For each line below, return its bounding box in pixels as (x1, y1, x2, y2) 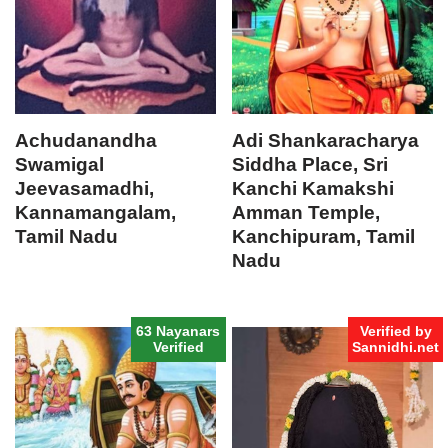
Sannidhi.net (352, 339, 439, 356)
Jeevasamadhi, (15, 177, 154, 199)
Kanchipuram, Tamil (232, 225, 416, 247)
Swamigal (15, 153, 104, 175)
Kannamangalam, (15, 201, 176, 223)
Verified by (359, 323, 432, 340)
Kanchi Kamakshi (232, 177, 395, 199)
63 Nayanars (136, 323, 221, 340)
